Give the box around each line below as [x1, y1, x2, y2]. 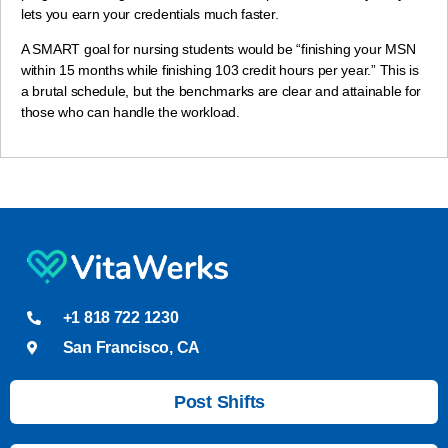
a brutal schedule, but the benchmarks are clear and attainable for [21, 83, 422, 100]
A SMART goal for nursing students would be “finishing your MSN [21, 41, 416, 58]
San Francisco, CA [62, 338, 201, 356]
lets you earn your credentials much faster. [21, 6, 279, 23]
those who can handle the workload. [21, 104, 244, 121]
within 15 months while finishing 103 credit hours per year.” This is [21, 62, 419, 79]
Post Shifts [173, 391, 266, 412]
